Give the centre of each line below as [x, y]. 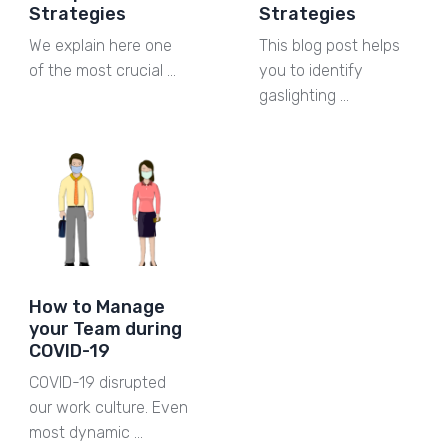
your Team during [105, 328]
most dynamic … [85, 432]
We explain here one [100, 46]
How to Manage [96, 306]
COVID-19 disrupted [97, 382]
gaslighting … [303, 96]
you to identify [310, 71]
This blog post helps [329, 46]
